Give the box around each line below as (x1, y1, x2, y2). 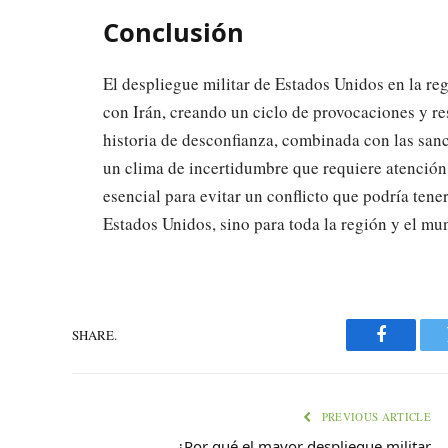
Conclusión (103, 14, 244, 49)
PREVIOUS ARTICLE (318, 409, 431, 425)
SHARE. (72, 325, 117, 344)
